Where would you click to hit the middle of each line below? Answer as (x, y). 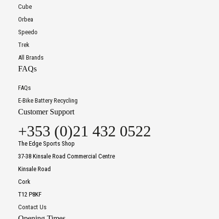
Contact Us (32, 207)
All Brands (31, 58)
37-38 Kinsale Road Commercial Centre (66, 156)
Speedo (28, 32)
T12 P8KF (30, 195)
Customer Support (46, 112)
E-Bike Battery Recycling (48, 101)
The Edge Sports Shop (46, 144)
